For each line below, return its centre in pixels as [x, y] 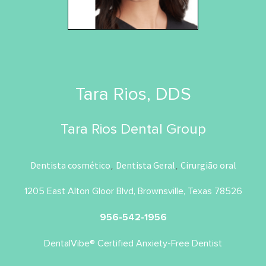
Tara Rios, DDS [133, 94]
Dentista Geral [145, 165]
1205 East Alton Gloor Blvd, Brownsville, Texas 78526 [133, 191]
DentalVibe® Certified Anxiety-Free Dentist [133, 243]
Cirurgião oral [208, 165]
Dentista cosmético [70, 165]
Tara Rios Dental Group [133, 129]
